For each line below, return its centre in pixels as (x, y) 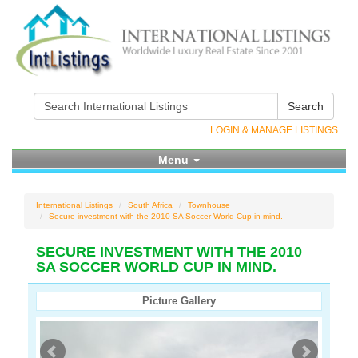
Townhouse (209, 205)
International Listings (74, 205)
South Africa (150, 205)
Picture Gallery (179, 301)
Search (306, 106)
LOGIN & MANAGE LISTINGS (274, 130)
